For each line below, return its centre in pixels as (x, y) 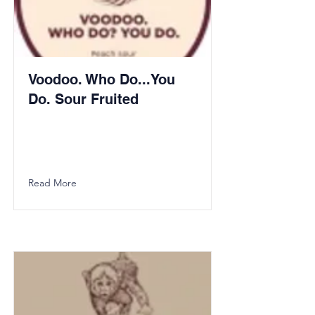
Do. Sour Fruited (83, 99)
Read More (52, 183)
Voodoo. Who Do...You (102, 79)
